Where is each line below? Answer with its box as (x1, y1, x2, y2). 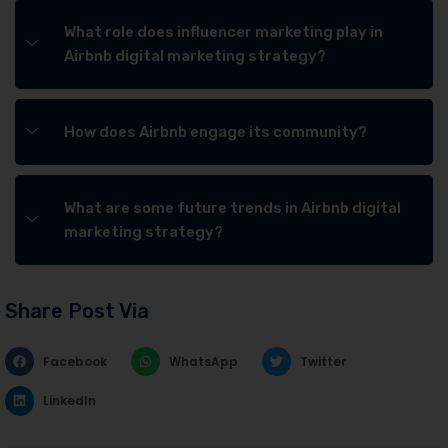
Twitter (299, 353, 346, 371)
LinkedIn (43, 392, 97, 410)
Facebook (43, 353, 108, 371)
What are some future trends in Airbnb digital (64, 199, 401, 217)
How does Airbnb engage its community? (64, 123, 367, 141)
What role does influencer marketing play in (64, 23, 383, 41)
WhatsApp (168, 353, 238, 371)
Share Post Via (5, 299, 149, 323)
